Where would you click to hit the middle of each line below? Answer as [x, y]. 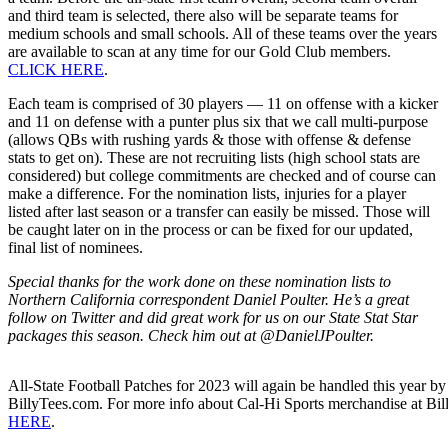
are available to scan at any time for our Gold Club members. [199, 51]
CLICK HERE [56, 69]
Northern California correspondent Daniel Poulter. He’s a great [208, 299]
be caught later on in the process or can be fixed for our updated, [210, 229]
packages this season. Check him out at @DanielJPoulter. [191, 335]
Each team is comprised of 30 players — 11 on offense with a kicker [223, 103]
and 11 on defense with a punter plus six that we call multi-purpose [218, 121]
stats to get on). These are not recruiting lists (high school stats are [214, 157]
